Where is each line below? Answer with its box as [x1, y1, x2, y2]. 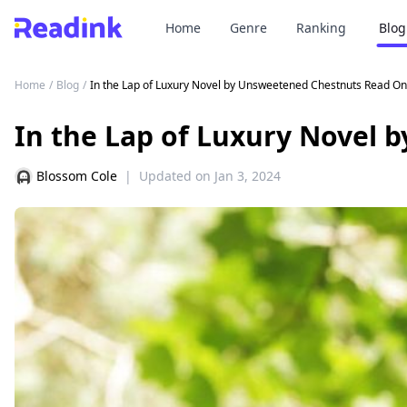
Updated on [139, 167, 211, 184]
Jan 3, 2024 [214, 167, 281, 184]
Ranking [296, 19, 346, 36]
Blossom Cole [36, 167, 117, 184]
